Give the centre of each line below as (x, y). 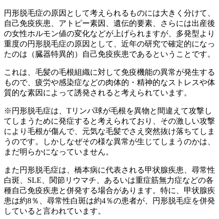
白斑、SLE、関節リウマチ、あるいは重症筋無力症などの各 (109, 180)
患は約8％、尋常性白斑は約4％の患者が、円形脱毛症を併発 (109, 201)
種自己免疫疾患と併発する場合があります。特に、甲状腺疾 (109, 191)
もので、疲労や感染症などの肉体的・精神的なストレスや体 (109, 83)
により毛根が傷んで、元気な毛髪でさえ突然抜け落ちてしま (109, 131)
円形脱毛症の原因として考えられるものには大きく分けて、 (109, 13)
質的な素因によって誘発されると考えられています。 (98, 93)
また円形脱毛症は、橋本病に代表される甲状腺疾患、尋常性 (109, 170)
